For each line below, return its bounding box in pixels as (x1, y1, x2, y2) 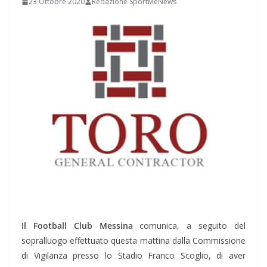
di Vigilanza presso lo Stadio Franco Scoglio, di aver (21, 250, 246, 262)
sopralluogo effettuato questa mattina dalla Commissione (21, 235, 246, 247)
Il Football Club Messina (21, 220, 133, 232)
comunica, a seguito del (132, 220, 246, 232)
